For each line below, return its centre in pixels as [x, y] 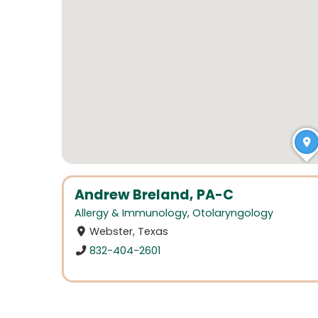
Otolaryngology [233, 213]
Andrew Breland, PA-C [154, 195]
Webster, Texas [129, 232]
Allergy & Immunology [131, 213]
